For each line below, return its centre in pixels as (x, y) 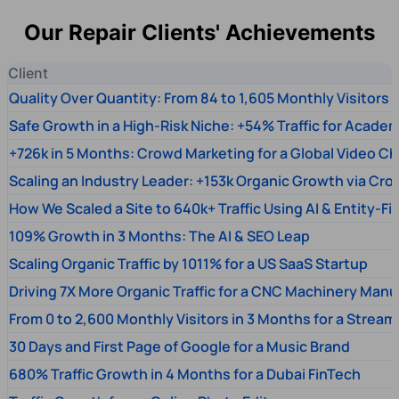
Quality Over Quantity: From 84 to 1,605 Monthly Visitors (199, 98)
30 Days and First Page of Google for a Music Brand (179, 346)
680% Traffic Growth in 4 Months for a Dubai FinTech (185, 374)
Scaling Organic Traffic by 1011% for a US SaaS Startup (188, 263)
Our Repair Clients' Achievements (199, 32)
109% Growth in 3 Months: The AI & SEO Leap (159, 236)
